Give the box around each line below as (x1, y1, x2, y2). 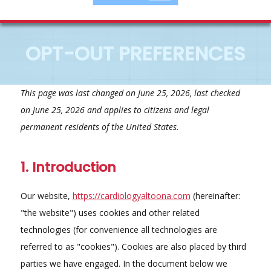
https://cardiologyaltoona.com (72, 189, 191, 201)
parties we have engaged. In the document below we (20, 257, 227, 269)
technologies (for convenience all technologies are (20, 223, 217, 235)
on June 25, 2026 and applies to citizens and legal (20, 103, 209, 116)
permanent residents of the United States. (20, 120, 179, 132)
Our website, (20, 189, 73, 201)
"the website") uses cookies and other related (20, 206, 200, 218)
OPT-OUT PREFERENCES (25, 39, 246, 67)
